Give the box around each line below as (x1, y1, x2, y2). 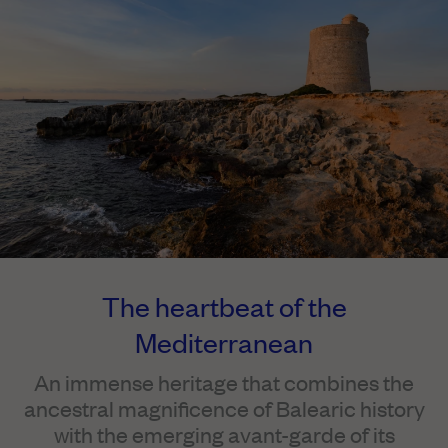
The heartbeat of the (101, 287, 347, 324)
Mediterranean (135, 323, 313, 360)
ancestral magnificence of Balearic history (23, 393, 425, 423)
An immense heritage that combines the (34, 367, 414, 397)
